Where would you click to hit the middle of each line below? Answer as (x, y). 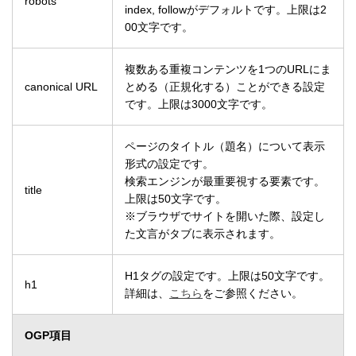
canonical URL (61, 87)
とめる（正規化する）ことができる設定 (225, 87)
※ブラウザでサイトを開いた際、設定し (225, 217)
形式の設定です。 (169, 164)
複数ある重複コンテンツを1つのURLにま (228, 70)
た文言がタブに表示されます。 (203, 234)
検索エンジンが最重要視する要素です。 (225, 182)
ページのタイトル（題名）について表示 (225, 147)
